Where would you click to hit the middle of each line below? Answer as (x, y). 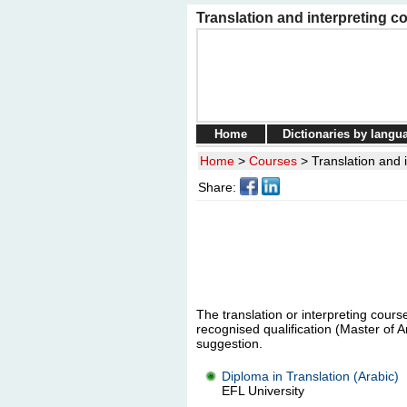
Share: (217, 187)
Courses (273, 161)
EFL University (263, 391)
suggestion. (229, 343)
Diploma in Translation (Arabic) (310, 376)
